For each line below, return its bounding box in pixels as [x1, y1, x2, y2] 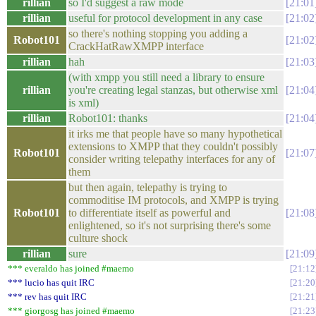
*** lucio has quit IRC [8, 277, 95, 288]
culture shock [68, 232, 128, 244]
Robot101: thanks [68, 112, 147, 124]
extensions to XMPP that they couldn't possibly [68, 140, 278, 152]
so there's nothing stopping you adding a [68, 28, 248, 39]
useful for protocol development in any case [68, 12, 262, 24]
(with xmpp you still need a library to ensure [68, 71, 265, 83]
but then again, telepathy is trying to [68, 181, 227, 193]
